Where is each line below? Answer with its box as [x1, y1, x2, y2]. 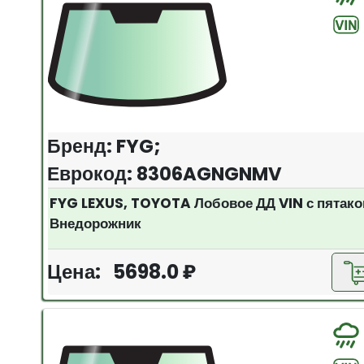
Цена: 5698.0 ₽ [47, 258, 197, 285]
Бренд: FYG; [47, 132, 162, 159]
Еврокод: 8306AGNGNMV [47, 160, 283, 187]
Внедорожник [50, 213, 142, 233]
